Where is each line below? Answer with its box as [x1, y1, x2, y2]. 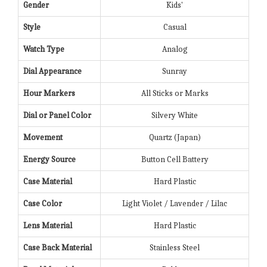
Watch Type [23, 44, 64, 55]
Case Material [23, 176, 72, 187]
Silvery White [151, 110, 198, 121]
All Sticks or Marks [141, 88, 209, 99]
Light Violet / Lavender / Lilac [122, 198, 227, 209]
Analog [162, 44, 188, 55]
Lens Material [23, 221, 72, 231]
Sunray [162, 66, 187, 77]
